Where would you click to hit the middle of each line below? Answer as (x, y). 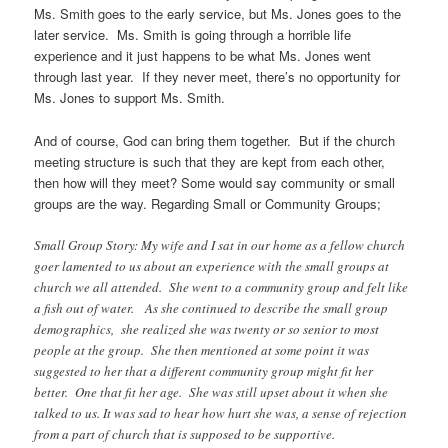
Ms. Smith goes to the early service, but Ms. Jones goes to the (218, 14)
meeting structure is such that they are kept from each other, (210, 161)
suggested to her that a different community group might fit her (204, 370)
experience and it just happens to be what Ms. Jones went (203, 56)
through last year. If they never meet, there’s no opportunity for (217, 77)
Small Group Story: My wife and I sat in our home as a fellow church (220, 244)
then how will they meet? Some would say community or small (215, 182)
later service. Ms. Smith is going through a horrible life (193, 35)
